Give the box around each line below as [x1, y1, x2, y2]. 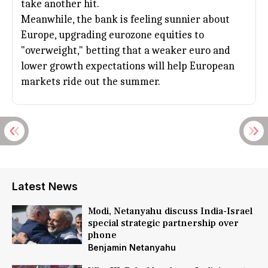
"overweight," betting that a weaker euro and [21, 44, 230, 57]
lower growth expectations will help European [21, 60, 234, 72]
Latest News [12, 180, 78, 193]
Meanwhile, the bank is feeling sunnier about [21, 13, 230, 26]
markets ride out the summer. [21, 75, 160, 88]
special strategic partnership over [87, 217, 239, 229]
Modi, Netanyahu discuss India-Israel [87, 205, 252, 217]
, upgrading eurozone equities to [54, 29, 204, 41]
